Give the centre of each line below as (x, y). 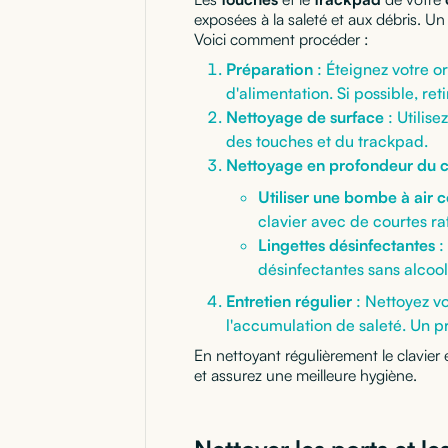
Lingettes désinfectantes (346, 244)
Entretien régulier (289, 300)
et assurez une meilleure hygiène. (305, 374)
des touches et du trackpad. (327, 140)
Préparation (269, 68)
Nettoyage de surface (305, 116)
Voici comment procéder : (281, 38)
